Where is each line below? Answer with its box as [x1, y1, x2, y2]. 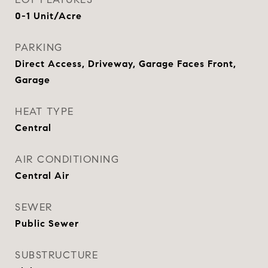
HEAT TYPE [15, 105, 74, 118]
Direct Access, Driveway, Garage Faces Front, [15, 58, 236, 69]
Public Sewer [15, 218, 79, 229]
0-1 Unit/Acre [15, 10, 82, 22]
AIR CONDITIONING [15, 153, 119, 166]
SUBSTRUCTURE [15, 249, 98, 261]
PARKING [15, 41, 63, 54]
